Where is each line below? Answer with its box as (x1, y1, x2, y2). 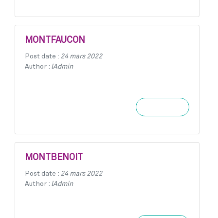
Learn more (142, 103, 183, 111)
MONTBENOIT (25, 153, 83, 162)
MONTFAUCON (25, 36, 85, 45)
